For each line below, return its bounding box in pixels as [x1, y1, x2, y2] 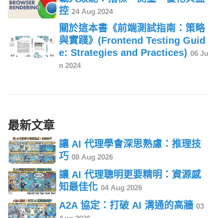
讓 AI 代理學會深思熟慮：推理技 [59, 139, 201, 150]
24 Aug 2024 [72, 7, 113, 16]
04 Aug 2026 [101, 183, 142, 192]
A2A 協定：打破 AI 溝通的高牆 [59, 200, 196, 211]
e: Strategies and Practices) [59, 47, 190, 58]
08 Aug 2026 [72, 153, 113, 162]
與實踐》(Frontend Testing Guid [59, 35, 205, 46]
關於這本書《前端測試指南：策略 [59, 23, 205, 34]
